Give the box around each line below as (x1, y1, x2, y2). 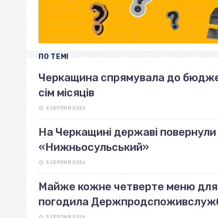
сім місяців (38, 86, 94, 100)
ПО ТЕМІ (38, 53, 69, 61)
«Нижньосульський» (38, 141, 149, 154)
